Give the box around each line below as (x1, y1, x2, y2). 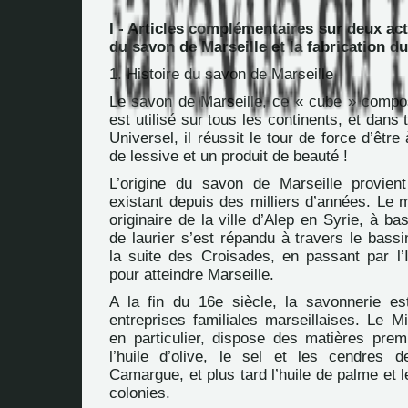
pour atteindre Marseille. (109, 266, 274, 283)
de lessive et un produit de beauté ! (109, 148, 348, 165)
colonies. (109, 384, 170, 402)
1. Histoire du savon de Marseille (109, 66, 333, 83)
